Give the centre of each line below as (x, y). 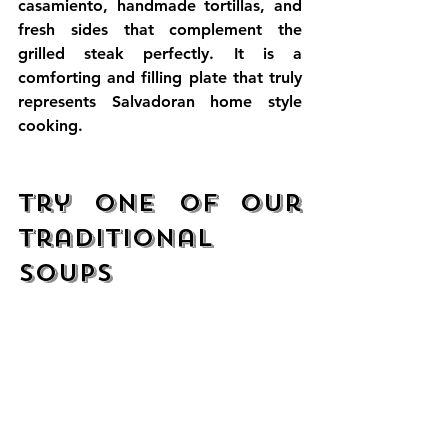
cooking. (50, 126)
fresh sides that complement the (160, 30)
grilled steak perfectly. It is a (160, 54)
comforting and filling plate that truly (160, 78)
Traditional (115, 238)
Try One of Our (160, 203)
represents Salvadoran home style (160, 102)
